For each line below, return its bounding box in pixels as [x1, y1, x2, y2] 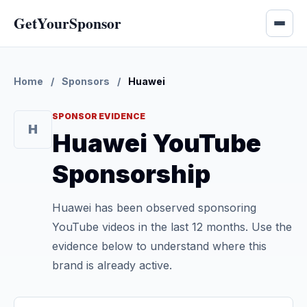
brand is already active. [52, 258, 172, 272]
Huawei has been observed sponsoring [52, 201, 256, 214]
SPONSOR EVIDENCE [52, 111, 145, 121]
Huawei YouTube [52, 128, 261, 158]
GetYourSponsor [14, 12, 121, 34]
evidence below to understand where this [52, 239, 267, 253]
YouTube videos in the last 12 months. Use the [52, 220, 292, 234]
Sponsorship [52, 159, 210, 189]
